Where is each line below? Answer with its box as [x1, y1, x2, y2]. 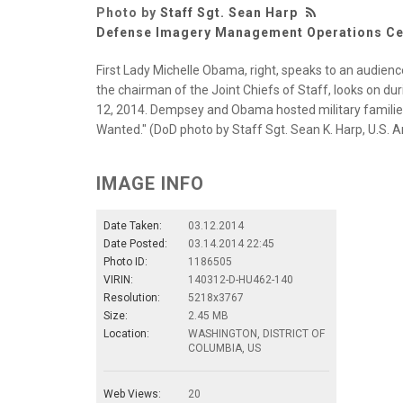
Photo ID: [103, 255, 148, 268]
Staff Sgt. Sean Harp [160, 4, 298, 20]
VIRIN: [103, 273, 133, 286]
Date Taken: [103, 219, 162, 232]
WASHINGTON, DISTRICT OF [188, 327, 325, 340]
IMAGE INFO [96, 172, 204, 194]
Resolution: [103, 291, 160, 304]
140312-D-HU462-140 [188, 273, 293, 286]
